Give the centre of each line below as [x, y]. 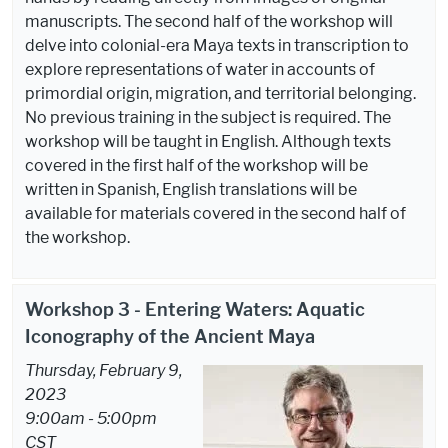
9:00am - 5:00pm [91, 418]
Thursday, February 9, [104, 370]
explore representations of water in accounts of [200, 70]
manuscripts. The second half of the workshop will [209, 22]
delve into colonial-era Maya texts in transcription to [217, 46]
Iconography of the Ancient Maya [172, 336]
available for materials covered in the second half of [216, 214]
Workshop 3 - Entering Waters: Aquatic [195, 309]
